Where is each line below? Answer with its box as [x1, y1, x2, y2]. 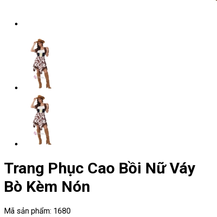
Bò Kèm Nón [4, 177, 90, 196]
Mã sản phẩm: [4, 206, 53, 216]
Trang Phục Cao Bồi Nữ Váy [4, 159, 195, 178]
